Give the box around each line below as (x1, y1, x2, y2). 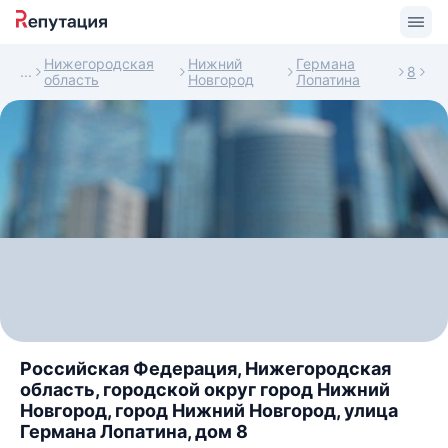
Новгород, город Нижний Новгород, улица (20, 400, 398, 421)
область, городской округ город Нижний (20, 379, 390, 400)
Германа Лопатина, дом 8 (20, 421, 248, 442)
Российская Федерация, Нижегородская (20, 358, 391, 379)
